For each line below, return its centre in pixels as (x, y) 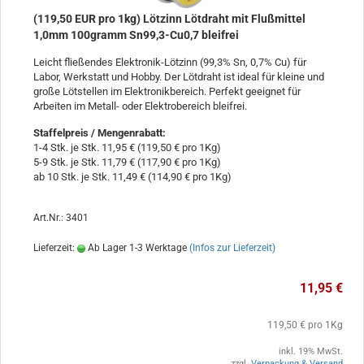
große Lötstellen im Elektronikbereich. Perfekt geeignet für (167, 91)
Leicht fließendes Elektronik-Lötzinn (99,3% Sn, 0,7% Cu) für (170, 62)
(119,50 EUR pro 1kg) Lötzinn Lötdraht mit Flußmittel (169, 18)
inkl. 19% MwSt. (311, 351)
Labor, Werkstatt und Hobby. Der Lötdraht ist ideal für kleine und (179, 76)
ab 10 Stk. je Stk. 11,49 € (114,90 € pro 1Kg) (132, 176)
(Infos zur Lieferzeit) (232, 247)
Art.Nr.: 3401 (61, 217)
